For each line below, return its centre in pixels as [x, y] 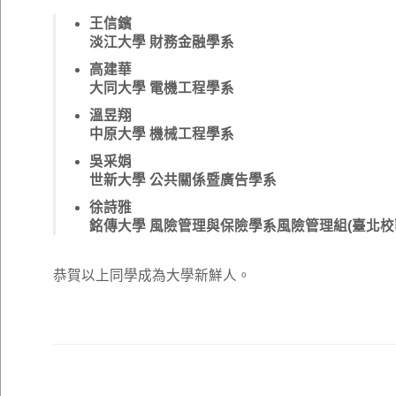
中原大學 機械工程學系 [162, 133]
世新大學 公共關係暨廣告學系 [183, 179]
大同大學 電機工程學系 [162, 88]
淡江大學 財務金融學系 [162, 42]
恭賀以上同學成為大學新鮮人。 [152, 275]
